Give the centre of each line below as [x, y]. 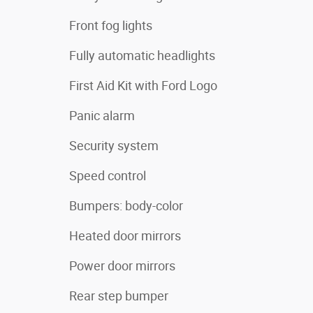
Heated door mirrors [125, 235]
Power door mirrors [122, 265]
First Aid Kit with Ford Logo [143, 85]
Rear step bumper [119, 296]
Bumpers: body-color [126, 205]
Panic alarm [102, 115]
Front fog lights [111, 25]
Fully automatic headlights [142, 55]
